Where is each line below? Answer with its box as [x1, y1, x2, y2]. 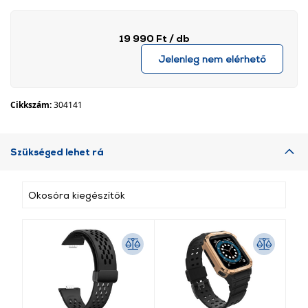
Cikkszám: [10, 99, 54, 111]
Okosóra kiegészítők [28, 189, 125, 201]
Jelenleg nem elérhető [158, 53, 266, 65]
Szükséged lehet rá [10, 146, 104, 157]
